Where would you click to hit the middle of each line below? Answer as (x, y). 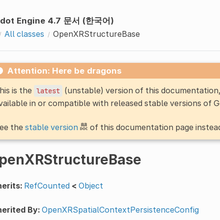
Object (91, 185)
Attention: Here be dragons (64, 70)
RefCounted (47, 185)
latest (48, 91)
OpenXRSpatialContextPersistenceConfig (120, 209)
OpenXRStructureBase (96, 34)
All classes (24, 34)
